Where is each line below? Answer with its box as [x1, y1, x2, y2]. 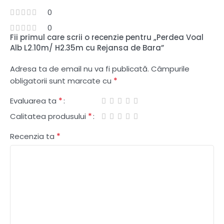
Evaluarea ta [10, 95, 58, 106]
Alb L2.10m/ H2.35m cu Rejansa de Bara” [10, 42, 164, 53]
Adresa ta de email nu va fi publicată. [10, 63, 149, 74]
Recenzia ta [10, 130, 56, 141]
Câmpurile [151, 63, 189, 74]
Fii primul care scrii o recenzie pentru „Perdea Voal [10, 31, 203, 42]
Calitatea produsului [10, 110, 88, 121]
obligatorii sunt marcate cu [10, 75, 113, 86]
